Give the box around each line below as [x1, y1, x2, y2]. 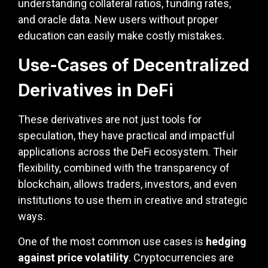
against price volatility [18, 251, 129, 264]
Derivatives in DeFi [18, 80, 173, 100]
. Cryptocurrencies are [129, 251, 234, 264]
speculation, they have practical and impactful [18, 129, 234, 142]
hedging [206, 234, 246, 248]
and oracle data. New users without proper [18, 13, 218, 26]
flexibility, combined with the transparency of [18, 162, 230, 175]
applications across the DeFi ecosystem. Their [18, 145, 237, 159]
